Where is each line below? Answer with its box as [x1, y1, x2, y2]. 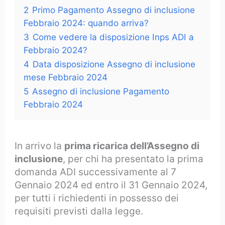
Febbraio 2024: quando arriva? [24, 17, 149, 28]
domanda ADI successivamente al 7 [15, 166, 177, 178]
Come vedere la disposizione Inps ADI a [33, 31, 194, 42]
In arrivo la [15, 140, 65, 152]
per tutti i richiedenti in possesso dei [15, 192, 179, 204]
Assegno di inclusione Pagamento [32, 85, 170, 96]
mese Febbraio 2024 [24, 71, 108, 82]
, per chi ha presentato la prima [63, 153, 204, 165]
